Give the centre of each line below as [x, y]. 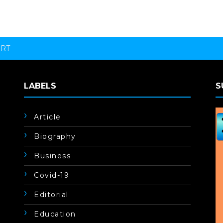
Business [53, 156]
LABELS [40, 86]
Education [55, 214]
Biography [55, 136]
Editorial [51, 195]
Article [48, 117]
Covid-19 [52, 175]
